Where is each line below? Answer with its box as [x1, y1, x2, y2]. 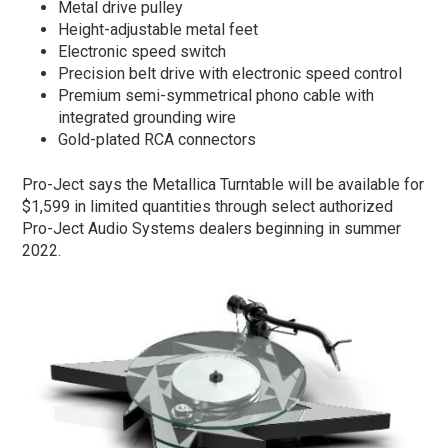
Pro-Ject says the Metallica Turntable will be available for [22, 174, 425, 194]
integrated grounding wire [58, 107, 237, 127]
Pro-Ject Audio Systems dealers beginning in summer [22, 218, 402, 238]
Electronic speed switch [58, 41, 227, 61]
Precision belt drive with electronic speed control [58, 63, 403, 83]
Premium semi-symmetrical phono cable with [58, 85, 375, 105]
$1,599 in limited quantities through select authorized [22, 196, 394, 216]
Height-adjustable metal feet [58, 19, 259, 39]
